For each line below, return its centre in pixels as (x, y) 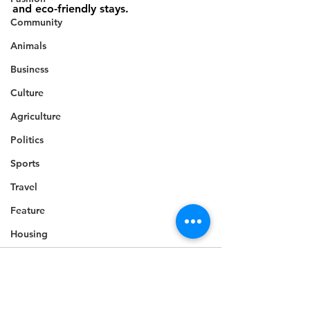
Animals (28, 46)
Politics (27, 140)
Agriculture (36, 116)
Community (36, 22)
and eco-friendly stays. (71, 9)
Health (25, 281)
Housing (29, 234)
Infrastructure (40, 257)
